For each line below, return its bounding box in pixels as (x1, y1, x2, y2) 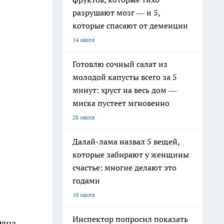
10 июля (72, 191, 94, 198)
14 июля (72, 36, 94, 43)
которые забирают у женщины (72, 149, 189, 159)
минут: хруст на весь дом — (72, 85, 176, 95)
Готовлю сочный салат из (72, 59, 167, 69)
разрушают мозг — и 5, (72, 7, 160, 17)
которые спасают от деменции (72, 20, 188, 30)
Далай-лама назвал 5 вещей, (72, 136, 180, 146)
